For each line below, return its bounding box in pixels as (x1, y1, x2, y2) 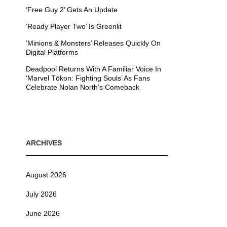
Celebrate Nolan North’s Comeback (26, 83, 139, 91)
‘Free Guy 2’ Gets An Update (26, 5, 118, 14)
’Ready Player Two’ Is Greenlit (26, 22, 122, 30)
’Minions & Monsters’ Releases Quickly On (26, 39, 161, 47)
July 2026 (26, 190, 57, 198)
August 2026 (26, 170, 66, 179)
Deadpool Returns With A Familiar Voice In (26, 64, 161, 73)
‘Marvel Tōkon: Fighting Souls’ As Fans (26, 73, 150, 82)
